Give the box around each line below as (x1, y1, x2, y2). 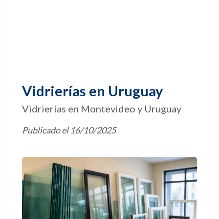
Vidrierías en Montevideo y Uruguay (22, 103, 181, 114)
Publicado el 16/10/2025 (22, 125, 116, 135)
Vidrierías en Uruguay (22, 83, 163, 99)
